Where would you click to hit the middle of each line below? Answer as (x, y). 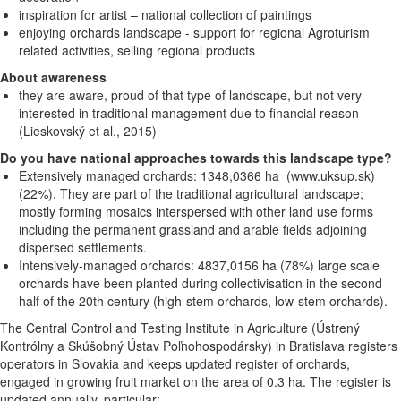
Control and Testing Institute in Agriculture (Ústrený (215, 328)
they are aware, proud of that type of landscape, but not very (190, 95)
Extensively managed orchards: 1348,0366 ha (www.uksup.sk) (197, 176)
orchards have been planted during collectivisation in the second (200, 283)
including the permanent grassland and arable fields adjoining (193, 230)
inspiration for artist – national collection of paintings (165, 15)
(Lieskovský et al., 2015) (88, 131)
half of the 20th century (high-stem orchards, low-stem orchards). (203, 301)
